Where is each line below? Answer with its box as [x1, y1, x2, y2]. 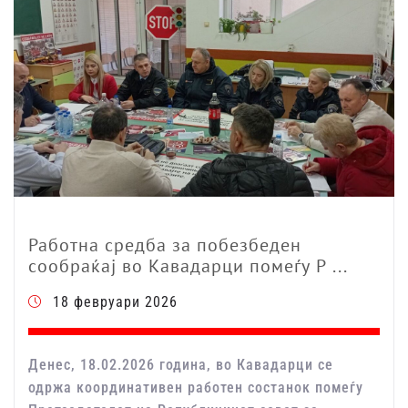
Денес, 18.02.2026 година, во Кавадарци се [28, 356, 333, 374]
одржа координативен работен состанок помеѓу [28, 379, 363, 397]
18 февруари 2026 [53, 293, 178, 311]
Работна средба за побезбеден [28, 233, 301, 258]
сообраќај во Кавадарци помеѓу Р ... [28, 254, 348, 279]
